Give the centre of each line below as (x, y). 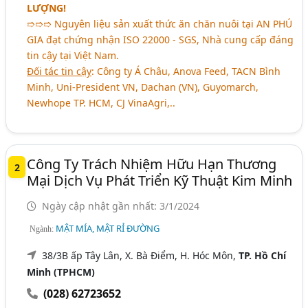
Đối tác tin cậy (59, 71)
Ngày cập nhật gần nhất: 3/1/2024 (120, 206)
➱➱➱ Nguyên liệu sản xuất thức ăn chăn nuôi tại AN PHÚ (160, 24)
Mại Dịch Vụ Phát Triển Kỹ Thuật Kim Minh (160, 180)
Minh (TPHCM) (61, 272)
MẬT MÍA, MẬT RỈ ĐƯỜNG (108, 228)
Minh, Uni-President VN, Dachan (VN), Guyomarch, (143, 87)
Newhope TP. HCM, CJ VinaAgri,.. (101, 103)
